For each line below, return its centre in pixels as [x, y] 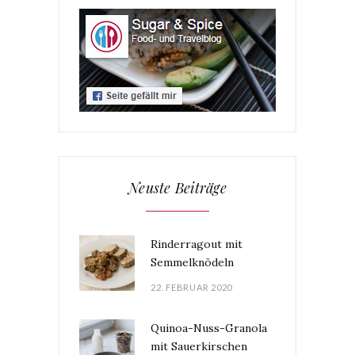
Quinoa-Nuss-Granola [209, 328]
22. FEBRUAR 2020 [191, 288]
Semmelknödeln [192, 263]
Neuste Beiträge [177, 188]
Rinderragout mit [197, 244]
